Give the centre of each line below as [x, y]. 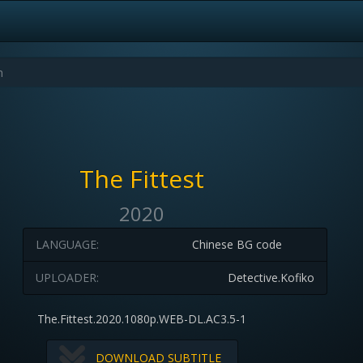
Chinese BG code [237, 244]
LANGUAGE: [67, 244]
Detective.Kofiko [271, 278]
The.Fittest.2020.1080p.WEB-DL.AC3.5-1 [142, 319]
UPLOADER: [67, 278]
